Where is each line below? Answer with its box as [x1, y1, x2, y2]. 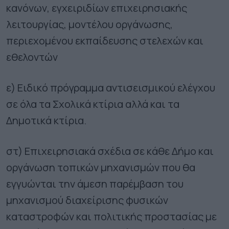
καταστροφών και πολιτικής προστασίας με [6, 209, 217, 223]
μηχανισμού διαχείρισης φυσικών [6, 193, 168, 207]
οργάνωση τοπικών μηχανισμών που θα [6, 160, 195, 174]
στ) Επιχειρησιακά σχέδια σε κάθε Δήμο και [6, 144, 214, 158]
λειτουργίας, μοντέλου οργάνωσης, [6, 17, 173, 31]
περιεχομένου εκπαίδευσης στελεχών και [6, 33, 203, 48]
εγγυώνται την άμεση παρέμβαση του [6, 176, 184, 191]
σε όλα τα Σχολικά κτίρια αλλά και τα [6, 97, 179, 111]
